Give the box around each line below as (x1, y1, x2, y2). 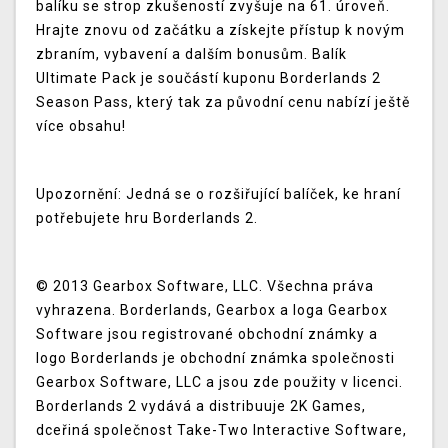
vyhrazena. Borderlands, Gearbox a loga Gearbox (36, 302, 388, 319)
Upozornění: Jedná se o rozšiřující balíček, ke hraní (36, 186, 401, 203)
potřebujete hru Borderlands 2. (36, 210, 258, 227)
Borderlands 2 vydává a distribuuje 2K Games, (36, 398, 366, 415)
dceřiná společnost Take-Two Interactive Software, (36, 422, 407, 439)
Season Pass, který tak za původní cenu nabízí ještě (36, 94, 410, 111)
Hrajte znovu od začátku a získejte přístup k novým (36, 22, 405, 39)
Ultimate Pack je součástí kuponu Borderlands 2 (36, 70, 381, 87)
